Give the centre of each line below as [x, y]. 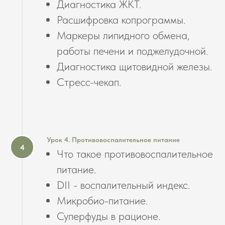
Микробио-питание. [102, 201]
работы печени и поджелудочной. [132, 51]
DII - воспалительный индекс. [123, 185]
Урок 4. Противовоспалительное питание [113, 140]
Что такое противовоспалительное [135, 154]
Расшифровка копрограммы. [121, 20]
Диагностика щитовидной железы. [134, 67]
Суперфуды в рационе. [108, 216]
